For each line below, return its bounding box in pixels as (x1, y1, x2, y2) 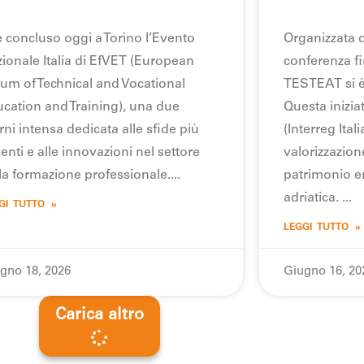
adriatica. (283, 191, 342, 205)
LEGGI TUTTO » (283, 222, 361, 232)
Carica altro (54, 307, 144, 324)
